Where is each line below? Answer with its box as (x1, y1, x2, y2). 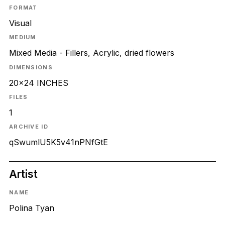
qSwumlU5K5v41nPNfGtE (9, 137, 108, 148)
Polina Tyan (9, 202, 54, 213)
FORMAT (9, 4, 38, 12)
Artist (9, 167, 38, 181)
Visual (9, 18, 32, 29)
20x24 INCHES (9, 77, 68, 88)
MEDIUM (9, 34, 36, 41)
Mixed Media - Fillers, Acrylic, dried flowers (9, 48, 174, 58)
